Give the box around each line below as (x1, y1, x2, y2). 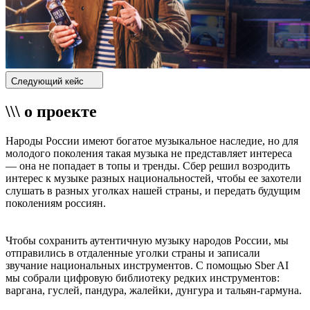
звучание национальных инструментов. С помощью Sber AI (6, 259, 289, 272)
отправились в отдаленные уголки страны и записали (6, 247, 260, 259)
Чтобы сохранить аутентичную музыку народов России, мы (6, 235, 289, 247)
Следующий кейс (11, 76, 86, 87)
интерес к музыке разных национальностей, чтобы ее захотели (6, 172, 302, 185)
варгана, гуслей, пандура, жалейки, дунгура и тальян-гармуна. (6, 284, 302, 297)
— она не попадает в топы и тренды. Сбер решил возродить (6, 160, 290, 172)
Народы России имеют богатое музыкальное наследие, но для (6, 135, 298, 147)
